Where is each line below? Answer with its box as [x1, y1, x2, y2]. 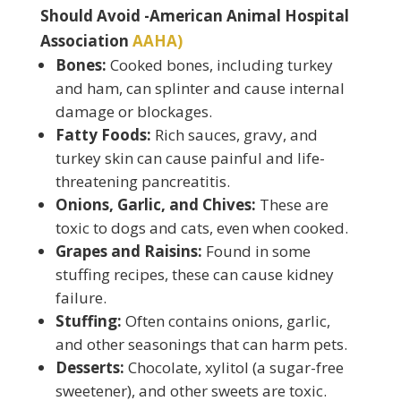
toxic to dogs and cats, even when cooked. [55, 218, 348, 238]
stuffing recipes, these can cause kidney [55, 264, 334, 285]
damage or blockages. [55, 101, 212, 122]
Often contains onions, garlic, [121, 311, 330, 331]
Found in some [201, 241, 311, 261]
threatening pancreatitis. [55, 171, 230, 192]
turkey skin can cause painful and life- [55, 148, 325, 168]
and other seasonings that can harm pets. [55, 334, 347, 354]
